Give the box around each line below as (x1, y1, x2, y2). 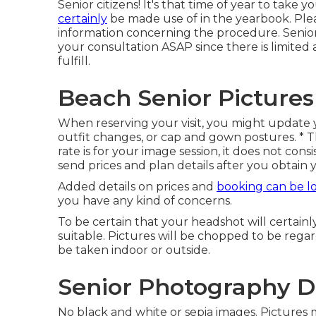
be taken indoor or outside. (58, 243, 210, 257)
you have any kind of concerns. (58, 194, 232, 207)
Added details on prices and (58, 180, 217, 193)
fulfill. (58, 54, 90, 68)
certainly (58, 12, 107, 25)
